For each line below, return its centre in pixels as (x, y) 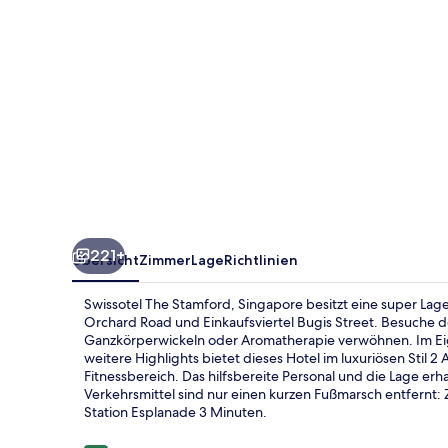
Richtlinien (261, 259)
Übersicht (105, 259)
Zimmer (165, 259)
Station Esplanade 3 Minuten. (175, 411)
